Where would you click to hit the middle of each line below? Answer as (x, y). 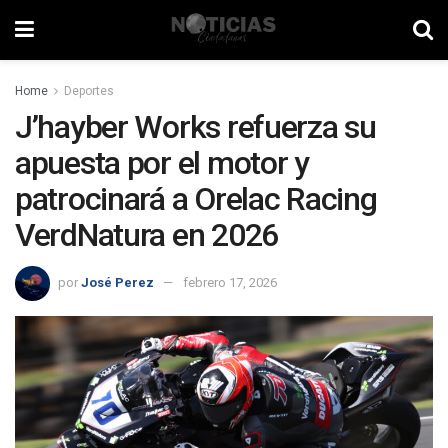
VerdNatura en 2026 (146, 235)
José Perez (117, 282)
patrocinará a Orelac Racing (196, 199)
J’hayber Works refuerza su (195, 127)
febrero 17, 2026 (230, 282)
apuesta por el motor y (162, 163)
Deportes (89, 91)
